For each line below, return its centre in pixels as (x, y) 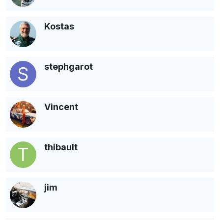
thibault (61, 147)
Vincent (61, 107)
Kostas (59, 26)
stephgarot (69, 66)
